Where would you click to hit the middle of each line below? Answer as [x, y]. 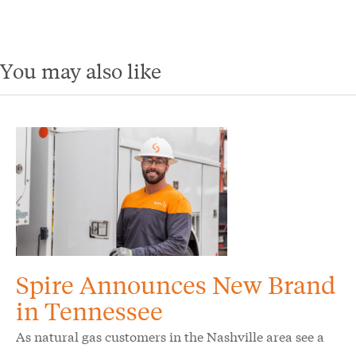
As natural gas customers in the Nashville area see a [170, 336]
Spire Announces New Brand [176, 285]
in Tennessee [89, 311]
